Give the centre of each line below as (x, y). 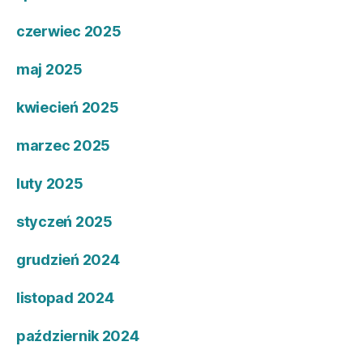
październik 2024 (78, 336)
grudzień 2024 (68, 260)
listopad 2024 (65, 298)
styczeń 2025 (64, 222)
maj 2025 (49, 70)
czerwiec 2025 (69, 32)
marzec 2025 (64, 146)
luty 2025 (50, 184)
